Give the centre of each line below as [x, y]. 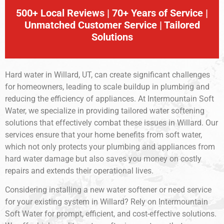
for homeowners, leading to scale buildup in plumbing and [107, 87]
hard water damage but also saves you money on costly [103, 159]
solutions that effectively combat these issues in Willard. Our [111, 123]
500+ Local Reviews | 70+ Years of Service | [112, 13]
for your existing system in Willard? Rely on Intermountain [106, 202]
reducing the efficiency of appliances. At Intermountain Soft [109, 99]
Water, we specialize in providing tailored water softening [105, 111]
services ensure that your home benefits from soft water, [103, 135]
